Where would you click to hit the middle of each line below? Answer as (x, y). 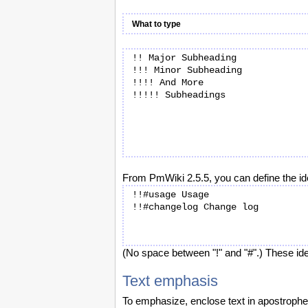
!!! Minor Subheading (187, 70)
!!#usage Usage (170, 195)
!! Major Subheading (184, 58)
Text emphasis (170, 281)
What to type (156, 24)
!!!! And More (168, 82)
